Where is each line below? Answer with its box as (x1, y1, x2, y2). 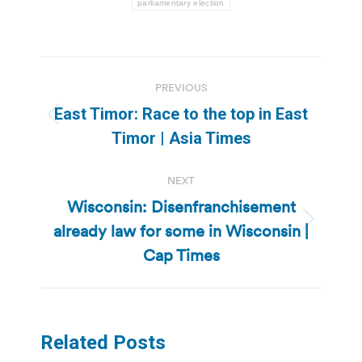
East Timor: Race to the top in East (54, 103, 308, 124)
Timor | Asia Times (111, 128, 251, 148)
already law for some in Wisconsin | (53, 220, 309, 242)
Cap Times (142, 244, 220, 266)
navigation (40, 92, 170, 125)
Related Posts (40, 330, 166, 354)
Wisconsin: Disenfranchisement (66, 196, 296, 217)
